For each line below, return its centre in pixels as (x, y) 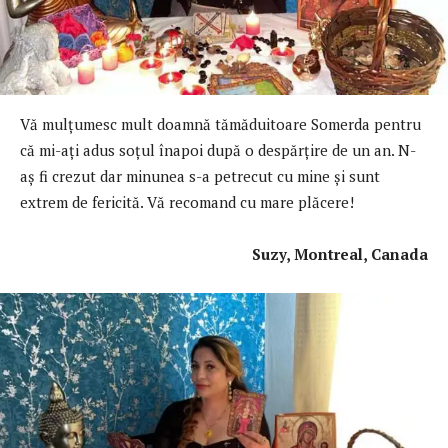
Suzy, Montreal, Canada (234, 253)
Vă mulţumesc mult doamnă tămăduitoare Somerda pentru (220, 123)
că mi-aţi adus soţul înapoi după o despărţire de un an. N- (218, 149)
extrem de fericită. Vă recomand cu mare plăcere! (187, 201)
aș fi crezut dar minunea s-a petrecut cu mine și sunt (200, 175)
